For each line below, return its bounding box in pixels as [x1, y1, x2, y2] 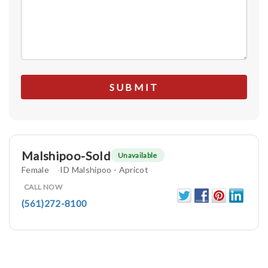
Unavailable [117, 151, 157, 160]
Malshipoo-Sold [22, 148, 111, 163]
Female [22, 164, 50, 175]
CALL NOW [24, 182, 62, 192]
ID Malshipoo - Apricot [60, 164, 149, 175]
